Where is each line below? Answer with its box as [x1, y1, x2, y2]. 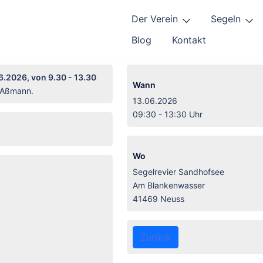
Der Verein [131, 12, 178, 25]
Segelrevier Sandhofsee [132, 166, 224, 177]
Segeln [210, 12, 241, 25]
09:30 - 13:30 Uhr [132, 109, 203, 119]
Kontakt [172, 33, 206, 46]
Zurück [140, 231, 171, 243]
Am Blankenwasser [132, 180, 205, 190]
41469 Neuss [132, 193, 184, 204]
